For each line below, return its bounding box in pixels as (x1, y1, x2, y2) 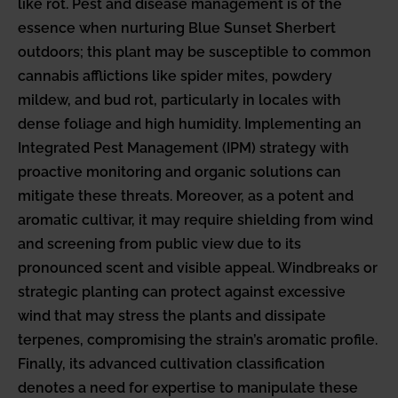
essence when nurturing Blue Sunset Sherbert (18, 20, 336, 37)
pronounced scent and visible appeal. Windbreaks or (18, 259, 378, 277)
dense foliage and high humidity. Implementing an (18, 115, 362, 133)
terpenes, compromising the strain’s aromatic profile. (18, 331, 378, 349)
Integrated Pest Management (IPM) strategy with (18, 139, 349, 157)
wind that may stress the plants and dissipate (18, 307, 326, 325)
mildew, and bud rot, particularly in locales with (18, 92, 341, 109)
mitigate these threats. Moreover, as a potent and (18, 187, 354, 205)
